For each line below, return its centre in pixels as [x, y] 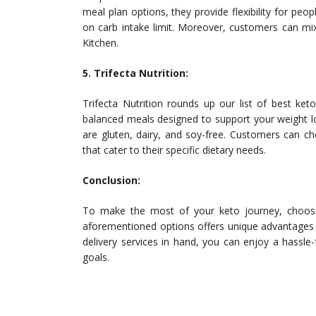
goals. [96, 257]
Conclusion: [111, 181]
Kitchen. [101, 43]
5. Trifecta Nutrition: [135, 73]
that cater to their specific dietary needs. [174, 150]
